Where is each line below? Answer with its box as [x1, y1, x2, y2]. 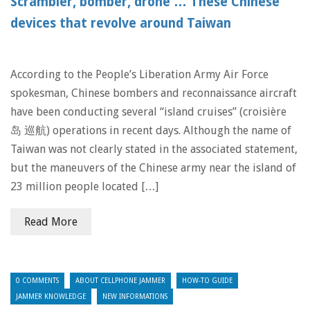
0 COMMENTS [16, 277, 59, 284]
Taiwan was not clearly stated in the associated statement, [10, 143, 298, 156]
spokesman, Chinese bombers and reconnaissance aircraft [10, 86, 297, 100]
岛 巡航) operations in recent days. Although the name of [10, 124, 291, 137]
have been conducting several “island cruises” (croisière [10, 105, 286, 118]
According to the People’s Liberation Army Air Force [10, 68, 268, 81]
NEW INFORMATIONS [102, 293, 167, 300]
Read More [24, 215, 77, 228]
